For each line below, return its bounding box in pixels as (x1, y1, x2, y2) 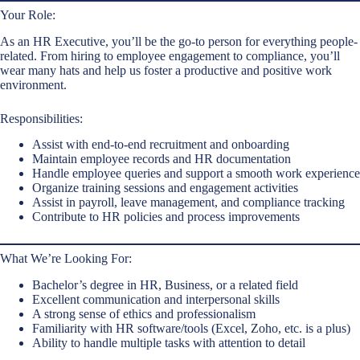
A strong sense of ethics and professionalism (32, 307, 256, 321)
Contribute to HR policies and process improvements (32, 210, 300, 224)
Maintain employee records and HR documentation (32, 152, 291, 166)
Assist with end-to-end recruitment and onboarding (32, 137, 289, 152)
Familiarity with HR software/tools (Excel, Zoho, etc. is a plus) (32, 321, 350, 336)
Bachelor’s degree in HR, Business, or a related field (32, 278, 298, 292)
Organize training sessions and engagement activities (32, 181, 298, 195)
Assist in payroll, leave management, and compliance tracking (32, 195, 345, 210)
